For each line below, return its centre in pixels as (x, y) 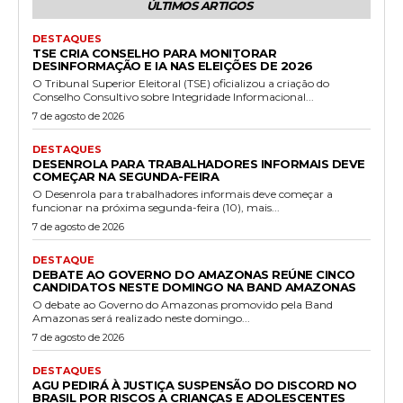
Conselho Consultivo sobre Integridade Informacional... (173, 97)
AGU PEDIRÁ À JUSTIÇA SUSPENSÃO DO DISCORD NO (194, 385)
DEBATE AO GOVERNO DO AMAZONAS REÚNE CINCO (194, 275)
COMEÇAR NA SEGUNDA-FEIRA (125, 177)
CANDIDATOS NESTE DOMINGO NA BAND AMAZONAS (194, 287)
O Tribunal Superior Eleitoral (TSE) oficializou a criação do (181, 84)
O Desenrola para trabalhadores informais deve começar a (183, 194)
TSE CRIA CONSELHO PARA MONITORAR (154, 54)
